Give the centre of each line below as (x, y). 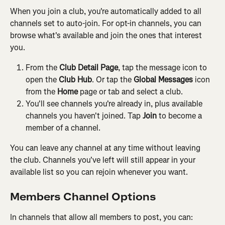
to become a (180, 116)
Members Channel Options (83, 197)
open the (42, 80)
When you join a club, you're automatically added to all (107, 12)
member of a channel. (63, 128)
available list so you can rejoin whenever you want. (99, 172)
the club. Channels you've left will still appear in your (104, 160)
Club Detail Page (89, 68)
